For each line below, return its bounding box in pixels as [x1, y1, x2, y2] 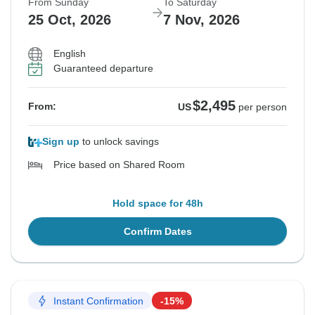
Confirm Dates [123, 226, 192, 238]
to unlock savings [79, 136, 159, 148]
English [53, 48, 86, 60]
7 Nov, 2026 [163, 12, 240, 28]
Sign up [42, 136, 79, 148]
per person [238, 101, 287, 113]
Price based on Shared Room [53, 159, 185, 171]
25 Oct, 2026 [28, 12, 111, 28]
